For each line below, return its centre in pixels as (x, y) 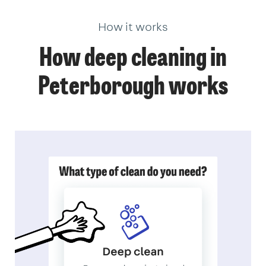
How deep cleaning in (133, 59)
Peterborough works (133, 88)
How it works (133, 26)
